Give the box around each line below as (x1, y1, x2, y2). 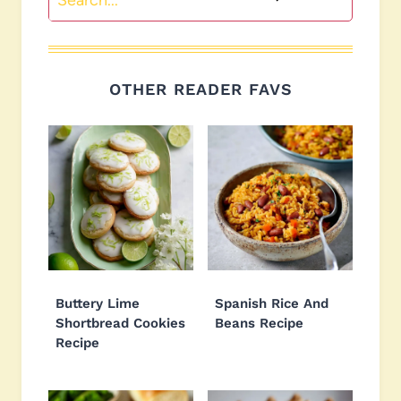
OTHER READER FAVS (108, 79, 293, 98)
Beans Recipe (215, 314, 303, 331)
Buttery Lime (55, 294, 140, 311)
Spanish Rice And (215, 294, 328, 311)
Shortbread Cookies (55, 314, 185, 331)
